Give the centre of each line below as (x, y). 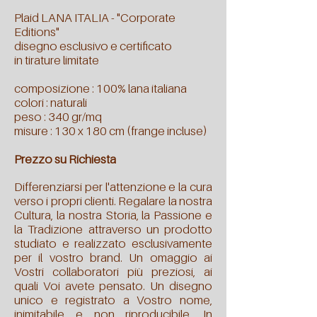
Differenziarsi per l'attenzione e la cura (113, 186)
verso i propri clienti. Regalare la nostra (113, 201)
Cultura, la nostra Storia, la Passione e (113, 215)
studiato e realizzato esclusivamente (113, 243)
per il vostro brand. (72, 257)
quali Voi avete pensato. (82, 286)
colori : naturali (51, 102)
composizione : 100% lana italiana (100, 88)
